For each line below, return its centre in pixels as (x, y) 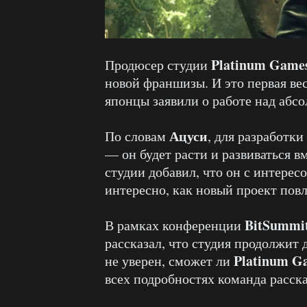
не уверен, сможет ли (169, 261)
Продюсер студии (158, 65)
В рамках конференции (175, 225)
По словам (137, 136)
